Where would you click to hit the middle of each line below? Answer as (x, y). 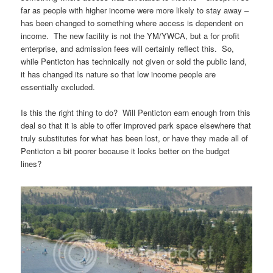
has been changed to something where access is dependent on (132, 23)
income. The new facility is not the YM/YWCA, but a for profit (130, 36)
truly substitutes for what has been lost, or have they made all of (135, 138)
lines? (31, 164)
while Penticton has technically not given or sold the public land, (134, 62)
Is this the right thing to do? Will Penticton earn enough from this (136, 113)
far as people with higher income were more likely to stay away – (135, 10)
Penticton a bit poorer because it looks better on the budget (126, 151)
